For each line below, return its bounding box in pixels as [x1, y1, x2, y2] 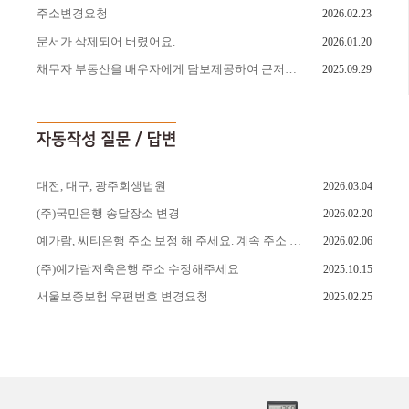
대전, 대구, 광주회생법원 [37, 178, 166, 193]
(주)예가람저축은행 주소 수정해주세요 [37, 261, 239, 276]
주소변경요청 [37, 6, 108, 21]
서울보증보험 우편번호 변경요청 [37, 289, 208, 304]
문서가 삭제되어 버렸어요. [37, 34, 175, 48]
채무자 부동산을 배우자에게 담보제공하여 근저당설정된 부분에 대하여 [285, 62, 297, 77]
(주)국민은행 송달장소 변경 [37, 205, 180, 220]
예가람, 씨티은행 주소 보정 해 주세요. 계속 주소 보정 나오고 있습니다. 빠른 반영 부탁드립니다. [289, 234, 301, 248]
